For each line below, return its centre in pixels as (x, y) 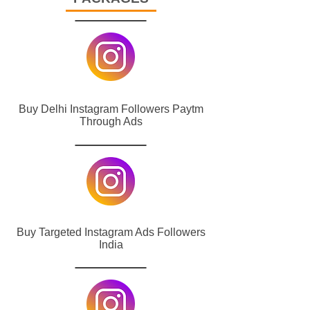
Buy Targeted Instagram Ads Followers (111, 232)
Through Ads (111, 121)
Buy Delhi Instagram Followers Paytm (111, 109)
